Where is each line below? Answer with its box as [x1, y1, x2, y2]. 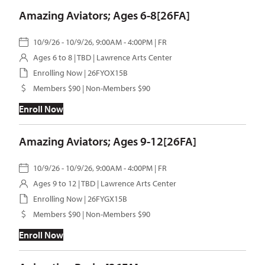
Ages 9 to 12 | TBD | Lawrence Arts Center [33, 178, 176, 189]
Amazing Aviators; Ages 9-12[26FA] [19, 134, 196, 148]
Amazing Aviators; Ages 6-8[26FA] [19, 8, 190, 22]
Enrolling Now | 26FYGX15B [33, 193, 127, 204]
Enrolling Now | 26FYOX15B [33, 67, 128, 78]
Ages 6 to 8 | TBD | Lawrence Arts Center [33, 52, 172, 63]
